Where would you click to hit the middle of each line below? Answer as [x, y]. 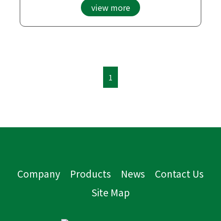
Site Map [110, 192]
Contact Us [179, 173]
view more [110, 7]
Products [91, 173]
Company [39, 173]
